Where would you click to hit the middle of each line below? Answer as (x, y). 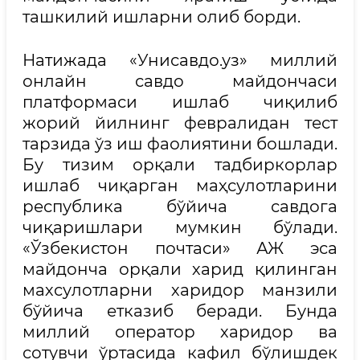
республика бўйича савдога (180, 207)
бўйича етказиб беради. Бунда (180, 311)
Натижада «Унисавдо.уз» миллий (180, 60)
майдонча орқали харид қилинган (180, 269)
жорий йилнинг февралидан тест (180, 123)
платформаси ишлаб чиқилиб (180, 102)
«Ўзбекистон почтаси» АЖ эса (180, 248)
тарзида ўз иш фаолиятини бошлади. (180, 144)
